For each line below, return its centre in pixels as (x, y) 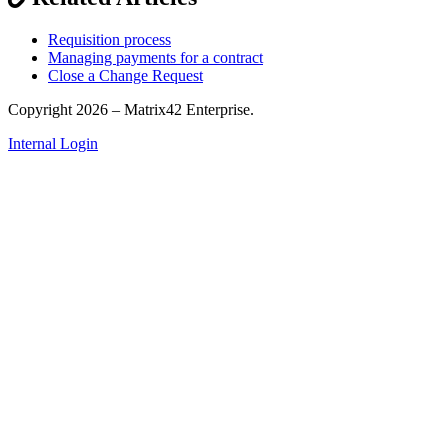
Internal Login (53, 144)
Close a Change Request (125, 76)
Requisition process (109, 40)
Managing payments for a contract (155, 58)
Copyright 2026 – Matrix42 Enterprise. (131, 110)
